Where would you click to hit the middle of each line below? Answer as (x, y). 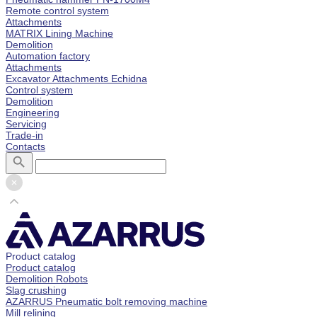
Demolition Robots (47, 278)
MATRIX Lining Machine (59, 33)
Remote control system (57, 10)
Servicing (26, 123)
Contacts (25, 146)
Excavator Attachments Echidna (76, 78)
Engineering (33, 112)
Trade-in (24, 135)
